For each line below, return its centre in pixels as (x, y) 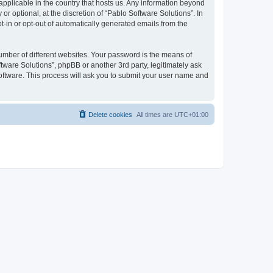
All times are (155, 114)
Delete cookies (110, 114)
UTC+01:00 (191, 114)
